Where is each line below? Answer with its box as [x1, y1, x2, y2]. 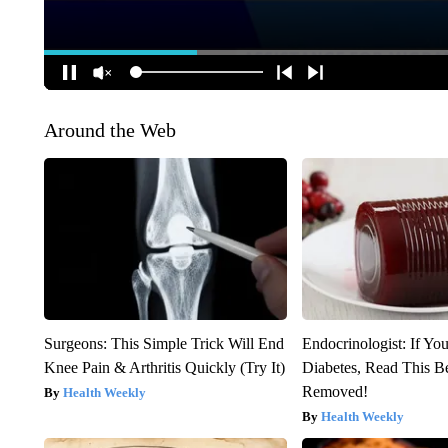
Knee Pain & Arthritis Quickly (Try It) [43, 358, 285, 376]
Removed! [302, 382, 369, 400]
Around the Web [43, 118, 176, 141]
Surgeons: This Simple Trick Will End [43, 334, 284, 352]
